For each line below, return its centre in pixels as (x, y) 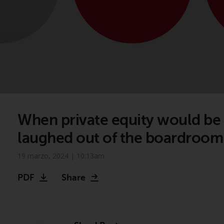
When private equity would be (119, 120)
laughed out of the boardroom (120, 138)
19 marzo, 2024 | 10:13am (61, 156)
